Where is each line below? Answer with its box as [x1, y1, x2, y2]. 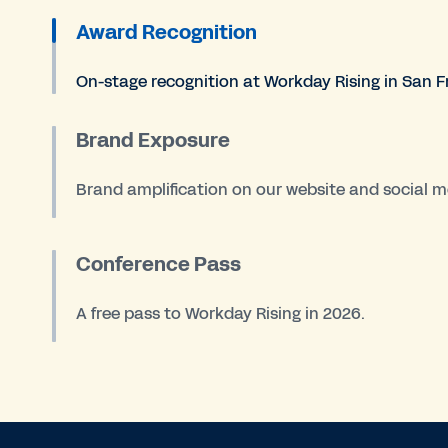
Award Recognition [76, 18, 258, 47]
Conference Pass [76, 250, 242, 279]
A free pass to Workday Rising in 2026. [76, 302, 366, 326]
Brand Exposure [76, 126, 231, 155]
